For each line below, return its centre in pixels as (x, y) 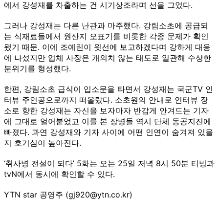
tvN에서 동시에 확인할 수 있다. (59, 174)
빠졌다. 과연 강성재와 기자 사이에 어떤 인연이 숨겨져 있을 (109, 132)
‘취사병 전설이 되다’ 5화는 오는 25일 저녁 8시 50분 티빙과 (109, 163)
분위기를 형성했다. (37, 68)
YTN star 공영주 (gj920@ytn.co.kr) (68, 194)
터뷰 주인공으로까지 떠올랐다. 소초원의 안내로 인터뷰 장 (106, 99)
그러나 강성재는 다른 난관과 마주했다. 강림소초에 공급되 (106, 25)
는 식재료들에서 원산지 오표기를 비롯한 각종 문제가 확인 (106, 36)
